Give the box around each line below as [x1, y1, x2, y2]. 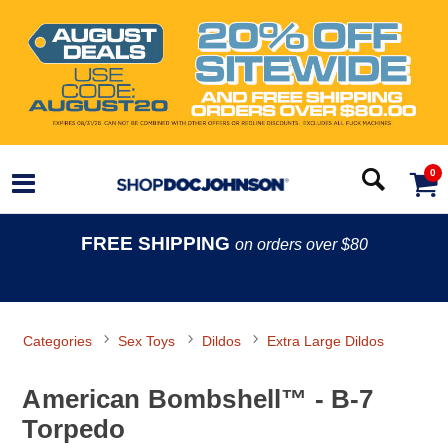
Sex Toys [118, 333, 176, 349]
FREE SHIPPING [80, 233, 235, 255]
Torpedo [22, 414, 126, 443]
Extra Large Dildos [266, 333, 384, 349]
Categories [23, 333, 93, 349]
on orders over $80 [234, 236, 368, 254]
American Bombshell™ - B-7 [22, 384, 374, 413]
